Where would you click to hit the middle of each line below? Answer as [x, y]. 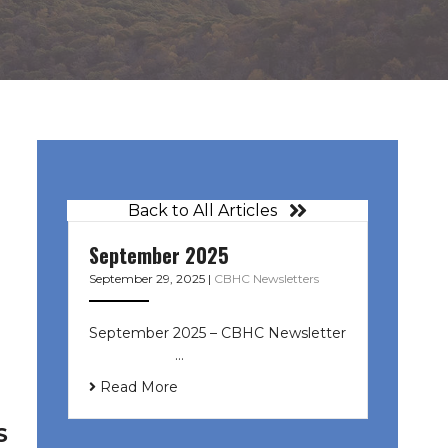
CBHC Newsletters [266, 278]
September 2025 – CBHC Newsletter [217, 332]
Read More [136, 386]
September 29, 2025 [148, 278]
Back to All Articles [203, 211]
